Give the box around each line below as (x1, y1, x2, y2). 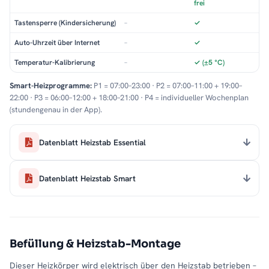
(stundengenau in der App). (10, 104, 102, 115)
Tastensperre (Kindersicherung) (14, 18, 116, 28)
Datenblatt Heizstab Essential (39, 136, 146, 148)
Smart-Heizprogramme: (10, 80, 92, 91)
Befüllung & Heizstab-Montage (10, 237, 181, 251)
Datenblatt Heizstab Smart (39, 172, 136, 184)
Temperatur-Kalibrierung (14, 58, 95, 68)
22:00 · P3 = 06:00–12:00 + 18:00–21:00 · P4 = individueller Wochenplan (10, 92, 249, 103)
